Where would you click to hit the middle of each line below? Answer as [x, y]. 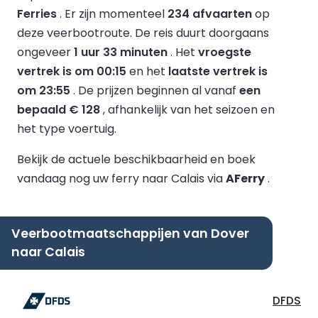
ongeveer [45, 52]
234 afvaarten [210, 13]
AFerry [245, 178]
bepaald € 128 [59, 109]
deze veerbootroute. [76, 33]
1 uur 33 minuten [121, 52]
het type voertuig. [67, 128]
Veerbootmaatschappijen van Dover [130, 233]
